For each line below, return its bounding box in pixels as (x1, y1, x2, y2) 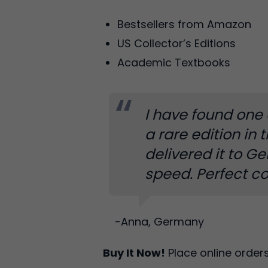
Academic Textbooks (117, 55, 233, 70)
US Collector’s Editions (117, 36, 239, 51)
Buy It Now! (103, 245, 165, 260)
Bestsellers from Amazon (117, 17, 254, 32)
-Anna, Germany (115, 214, 204, 229)
